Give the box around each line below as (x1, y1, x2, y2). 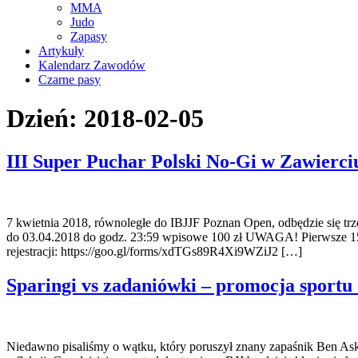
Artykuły (38, 44, 84, 58)
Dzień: (6, 104, 84, 133)
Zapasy (70, 30, 107, 43)
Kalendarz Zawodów (38, 58, 145, 72)
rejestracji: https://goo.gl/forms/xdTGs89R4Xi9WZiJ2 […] (6, 244, 302, 258)
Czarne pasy (38, 73, 101, 86)
